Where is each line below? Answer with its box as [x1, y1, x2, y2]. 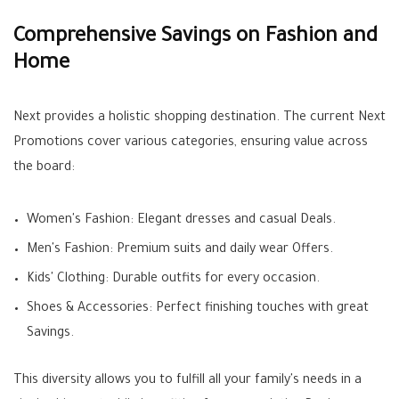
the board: [13, 161, 75, 175]
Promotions [13, 136, 84, 151]
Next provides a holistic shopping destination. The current [13, 111, 358, 126]
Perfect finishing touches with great [152, 302, 369, 316]
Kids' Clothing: [27, 273, 109, 287]
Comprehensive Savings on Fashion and [13, 27, 378, 49]
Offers [292, 243, 330, 257]
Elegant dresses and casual [134, 214, 300, 228]
